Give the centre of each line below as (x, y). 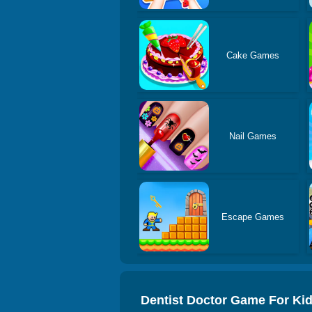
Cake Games (252, 55)
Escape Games (252, 217)
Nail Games (252, 136)
